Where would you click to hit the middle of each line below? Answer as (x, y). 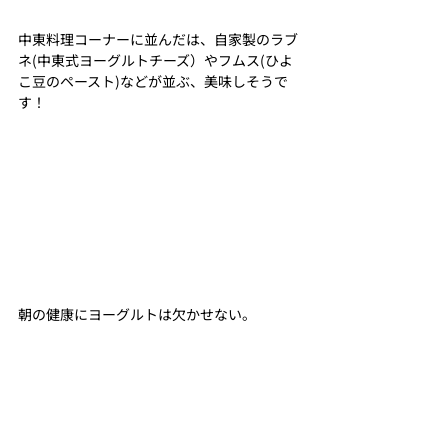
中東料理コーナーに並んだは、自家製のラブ (158, 39)
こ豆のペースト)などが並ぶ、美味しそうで (153, 81)
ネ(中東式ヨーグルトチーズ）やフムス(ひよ (155, 60)
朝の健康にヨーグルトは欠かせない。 (137, 314)
